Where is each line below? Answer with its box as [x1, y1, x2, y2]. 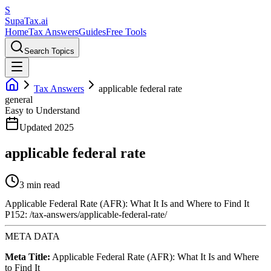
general [5, 94, 33, 105]
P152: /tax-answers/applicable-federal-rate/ [5, 209, 167, 220]
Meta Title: [5, 252, 50, 263]
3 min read [19, 179, 60, 190]
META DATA [5, 231, 60, 242]
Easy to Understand [5, 105, 80, 116]
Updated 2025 [19, 122, 74, 132]
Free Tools [106, 27, 146, 37]
